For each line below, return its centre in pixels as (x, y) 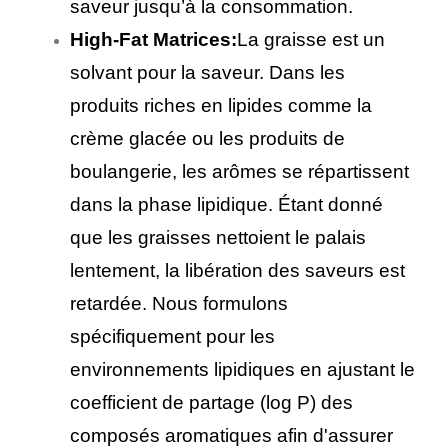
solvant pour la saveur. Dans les (207, 72)
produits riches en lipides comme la (221, 105)
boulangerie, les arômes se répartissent (239, 171)
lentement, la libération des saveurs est (237, 270)
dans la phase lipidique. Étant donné (226, 204)
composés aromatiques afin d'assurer (231, 435)
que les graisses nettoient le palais (218, 237)
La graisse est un (311, 39)
